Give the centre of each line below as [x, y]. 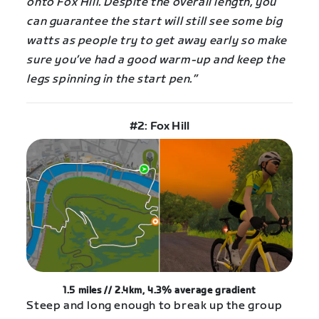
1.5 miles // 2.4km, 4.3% [119, 291]
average [195, 291]
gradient [235, 291]
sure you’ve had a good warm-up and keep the [156, 61]
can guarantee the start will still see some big [155, 22]
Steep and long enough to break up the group [155, 306]
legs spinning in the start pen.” [112, 80]
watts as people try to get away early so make [157, 41]
